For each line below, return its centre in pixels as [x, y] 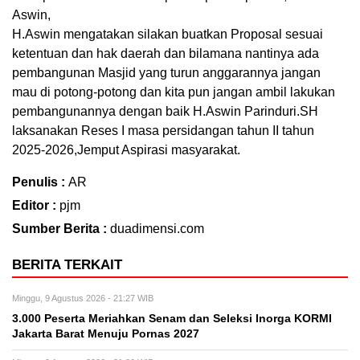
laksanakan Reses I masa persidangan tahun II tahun [163, 131]
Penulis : [40, 182]
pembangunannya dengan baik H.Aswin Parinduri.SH [165, 112]
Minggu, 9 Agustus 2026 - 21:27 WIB [83, 299]
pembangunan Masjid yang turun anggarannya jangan [166, 73]
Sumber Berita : [61, 229]
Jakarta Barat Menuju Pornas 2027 [106, 334]
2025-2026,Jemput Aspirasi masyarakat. [126, 150]
